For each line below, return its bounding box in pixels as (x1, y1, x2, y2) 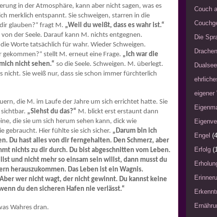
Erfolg (194, 146, 211, 154)
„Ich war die (123, 51, 158, 59)
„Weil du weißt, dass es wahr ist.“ (65, 22, 165, 30)
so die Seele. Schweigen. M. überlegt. (55, 61, 163, 68)
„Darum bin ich (112, 127, 157, 135)
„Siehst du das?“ (27, 108, 77, 116)
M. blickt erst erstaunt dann (77, 108, 158, 116)
